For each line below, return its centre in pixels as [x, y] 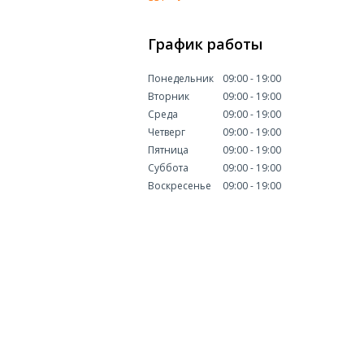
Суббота [168, 168]
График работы [205, 44]
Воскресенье [180, 186]
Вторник [169, 96]
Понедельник [181, 78]
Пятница [168, 150]
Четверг [167, 132]
